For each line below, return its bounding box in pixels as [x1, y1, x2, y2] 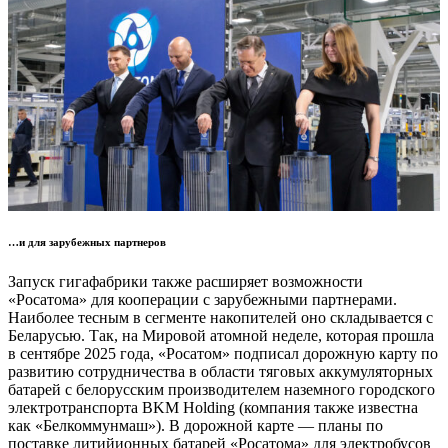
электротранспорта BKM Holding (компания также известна [8, 398, 418, 416]
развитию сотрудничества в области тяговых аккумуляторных [8, 362, 433, 380]
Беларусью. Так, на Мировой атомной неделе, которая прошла [8, 326, 434, 344]
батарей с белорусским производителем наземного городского [8, 380, 435, 398]
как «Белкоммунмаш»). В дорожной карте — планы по [8, 416, 383, 434]
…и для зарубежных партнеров [8, 236, 166, 248]
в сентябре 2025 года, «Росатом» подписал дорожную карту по [8, 344, 438, 362]
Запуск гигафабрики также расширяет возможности [8, 272, 363, 290]
